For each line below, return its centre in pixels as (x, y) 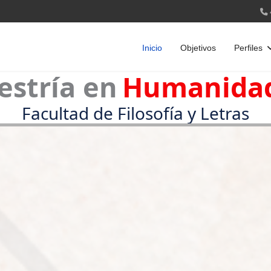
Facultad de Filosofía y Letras (135, 113)
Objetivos (198, 47)
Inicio (152, 47)
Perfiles (248, 47)
